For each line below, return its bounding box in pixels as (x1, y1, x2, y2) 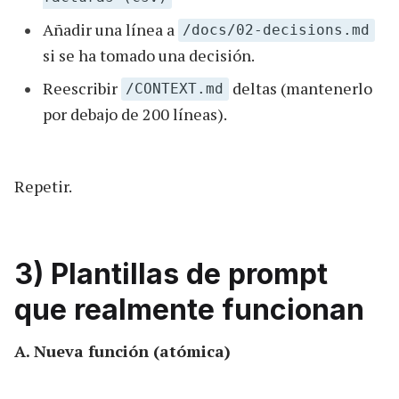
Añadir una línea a (43, 18, 178, 40)
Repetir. (14, 175, 72, 197)
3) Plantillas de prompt (14, 256, 328, 291)
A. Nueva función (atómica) (14, 339, 231, 362)
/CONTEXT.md (126, 80, 224, 98)
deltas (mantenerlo (228, 77, 372, 99)
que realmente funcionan (14, 291, 364, 327)
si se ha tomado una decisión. (43, 44, 255, 66)
